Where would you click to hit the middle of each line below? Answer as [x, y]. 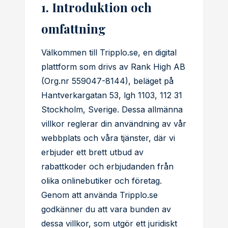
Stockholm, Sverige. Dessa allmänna [112, 109]
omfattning [74, 28]
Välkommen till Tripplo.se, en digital [109, 52]
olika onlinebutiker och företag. [102, 181]
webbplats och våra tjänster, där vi [108, 138]
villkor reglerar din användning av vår [114, 124]
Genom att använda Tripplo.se [99, 195]
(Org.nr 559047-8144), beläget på [107, 81]
